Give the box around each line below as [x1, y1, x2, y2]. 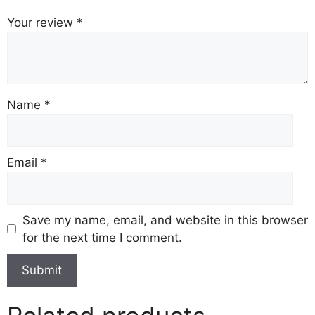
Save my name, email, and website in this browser [22, 212, 308, 227]
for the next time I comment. [22, 230, 182, 245]
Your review [7, 15, 77, 30]
